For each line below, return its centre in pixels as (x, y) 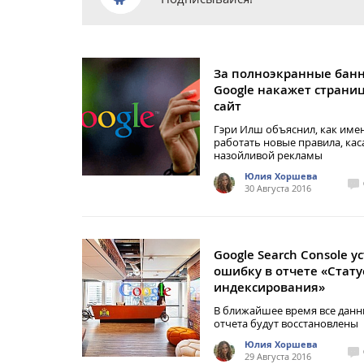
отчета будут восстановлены (286, 323)
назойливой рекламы (268, 155)
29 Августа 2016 (278, 356)
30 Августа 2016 (278, 188)
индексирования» (269, 287)
